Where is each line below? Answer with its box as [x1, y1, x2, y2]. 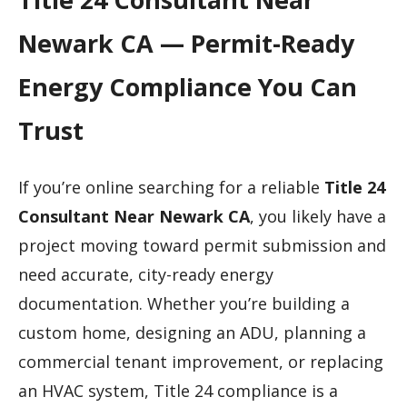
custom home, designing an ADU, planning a [18, 322, 366, 344]
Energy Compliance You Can [18, 69, 357, 104]
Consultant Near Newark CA [18, 205, 250, 228]
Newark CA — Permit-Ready [18, 25, 354, 60]
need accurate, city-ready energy [18, 263, 273, 286]
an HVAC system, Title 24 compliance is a [18, 380, 338, 402]
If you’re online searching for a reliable [18, 176, 324, 199]
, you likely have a [250, 205, 386, 228]
